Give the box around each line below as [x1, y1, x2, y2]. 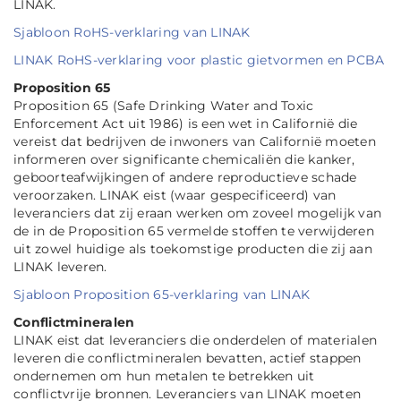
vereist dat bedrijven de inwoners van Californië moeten [13, 133, 376, 149]
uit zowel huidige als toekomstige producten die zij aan [13, 241, 372, 257]
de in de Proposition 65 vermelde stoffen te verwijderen [13, 223, 374, 239]
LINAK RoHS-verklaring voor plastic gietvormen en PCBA [13, 52, 385, 68]
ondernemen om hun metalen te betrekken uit [13, 368, 315, 384]
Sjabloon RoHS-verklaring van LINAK [13, 24, 251, 40]
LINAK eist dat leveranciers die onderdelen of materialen [13, 332, 377, 348]
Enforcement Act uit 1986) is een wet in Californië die [13, 115, 358, 132]
